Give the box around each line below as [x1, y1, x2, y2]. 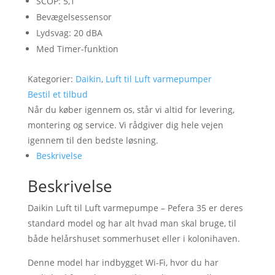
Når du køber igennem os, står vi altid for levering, [27, 104, 234, 115]
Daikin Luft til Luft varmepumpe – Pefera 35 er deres [27, 202, 243, 214]
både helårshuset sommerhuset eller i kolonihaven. [27, 233, 240, 244]
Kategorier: [27, 73, 76, 85]
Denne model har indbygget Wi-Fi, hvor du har [27, 257, 219, 268]
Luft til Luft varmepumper [105, 73, 212, 85]
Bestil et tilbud [27, 88, 88, 100]
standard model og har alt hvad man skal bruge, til [27, 217, 236, 229]
